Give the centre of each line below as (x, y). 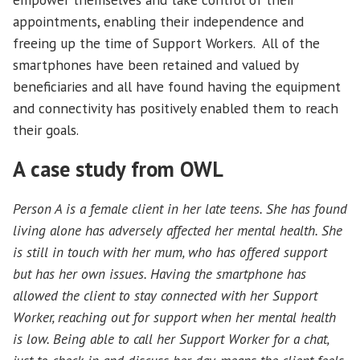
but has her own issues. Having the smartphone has (160, 274)
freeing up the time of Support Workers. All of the (166, 43)
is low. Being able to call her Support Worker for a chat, (171, 339)
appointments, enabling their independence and (158, 21)
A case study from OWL (118, 169)
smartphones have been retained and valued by (155, 64)
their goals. (46, 129)
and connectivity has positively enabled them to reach (176, 108)
